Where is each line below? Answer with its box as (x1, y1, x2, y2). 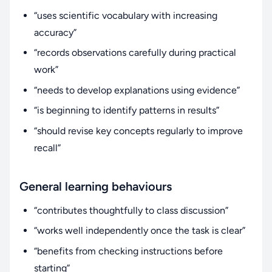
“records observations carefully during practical (34, 47, 236, 59)
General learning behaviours (19, 178, 172, 194)
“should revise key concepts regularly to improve (34, 124, 243, 137)
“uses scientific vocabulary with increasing (34, 9, 217, 21)
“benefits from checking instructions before (34, 245, 223, 257)
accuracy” (34, 26, 76, 38)
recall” (34, 141, 61, 154)
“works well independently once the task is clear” (34, 225, 245, 237)
